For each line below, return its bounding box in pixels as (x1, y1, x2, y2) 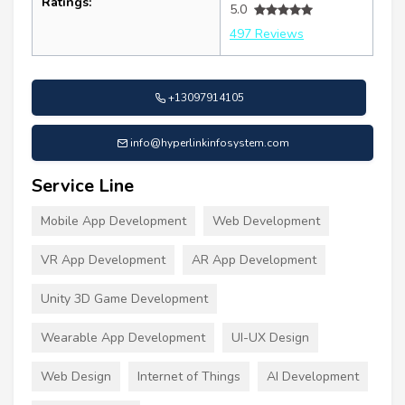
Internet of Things (137, 368, 240, 385)
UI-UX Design (231, 329, 309, 346)
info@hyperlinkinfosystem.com (129, 136, 289, 150)
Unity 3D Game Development (41, 290, 208, 307)
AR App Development (192, 251, 316, 268)
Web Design (41, 368, 111, 385)
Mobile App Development (41, 212, 186, 230)
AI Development (267, 368, 359, 385)
